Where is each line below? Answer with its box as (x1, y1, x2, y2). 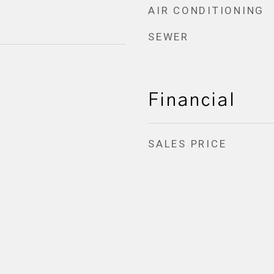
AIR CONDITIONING (148, 4, 264, 17)
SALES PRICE (148, 138, 227, 150)
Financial (148, 92, 236, 109)
